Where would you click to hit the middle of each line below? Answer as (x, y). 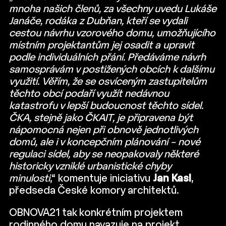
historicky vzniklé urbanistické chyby (90, 167)
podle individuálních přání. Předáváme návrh (107, 58)
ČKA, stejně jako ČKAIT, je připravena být (101, 118)
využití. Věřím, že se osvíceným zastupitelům (108, 82)
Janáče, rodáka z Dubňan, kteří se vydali (98, 21)
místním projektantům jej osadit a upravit (102, 46)
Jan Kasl (172, 179)
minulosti (30, 179)
